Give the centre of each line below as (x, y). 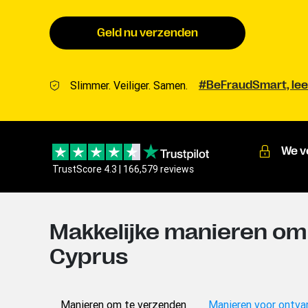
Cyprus (89, 257)
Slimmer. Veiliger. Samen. (129, 85)
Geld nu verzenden (147, 33)
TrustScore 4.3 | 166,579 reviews (123, 169)
